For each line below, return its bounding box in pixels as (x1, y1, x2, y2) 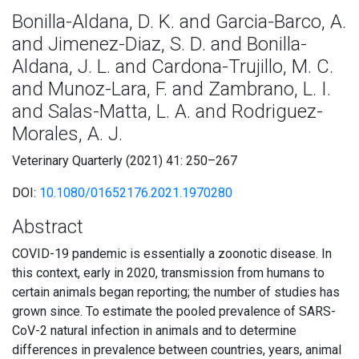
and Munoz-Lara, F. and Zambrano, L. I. (12, 78, 331, 100)
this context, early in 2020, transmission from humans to (12, 265, 325, 280)
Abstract (12, 216, 83, 238)
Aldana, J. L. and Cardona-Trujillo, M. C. (12, 55, 333, 78)
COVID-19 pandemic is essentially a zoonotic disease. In (12, 246, 332, 261)
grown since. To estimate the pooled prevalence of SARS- (12, 304, 336, 319)
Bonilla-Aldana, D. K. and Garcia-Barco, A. (12, 10, 346, 33)
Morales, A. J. (12, 123, 123, 145)
